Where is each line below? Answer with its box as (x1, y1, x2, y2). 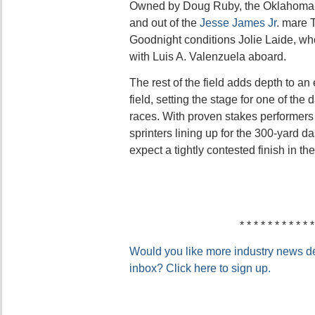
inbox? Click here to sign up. (129, 262, 271, 274)
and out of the (129, 16, 200, 29)
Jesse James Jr (200, 16, 276, 29)
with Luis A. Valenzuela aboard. (129, 50, 286, 63)
